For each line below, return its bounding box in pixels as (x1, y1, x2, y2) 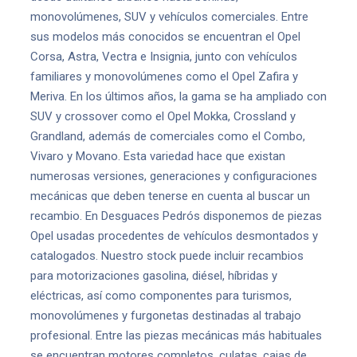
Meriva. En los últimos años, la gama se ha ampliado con (30, 89, 327, 104)
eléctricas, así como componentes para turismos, (30, 288, 292, 303)
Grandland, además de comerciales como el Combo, (30, 129, 305, 143)
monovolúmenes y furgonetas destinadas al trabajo (30, 308, 301, 323)
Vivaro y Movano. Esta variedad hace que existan (30, 149, 285, 163)
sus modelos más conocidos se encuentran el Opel (30, 29, 300, 44)
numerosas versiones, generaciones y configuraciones (30, 169, 317, 183)
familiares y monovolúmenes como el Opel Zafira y (30, 69, 298, 84)
